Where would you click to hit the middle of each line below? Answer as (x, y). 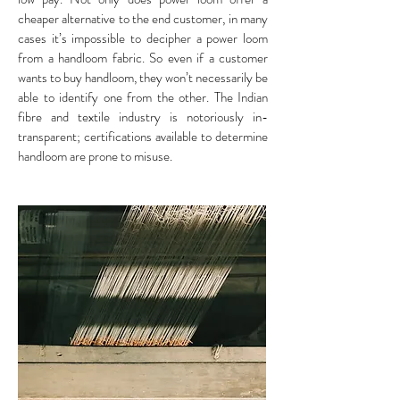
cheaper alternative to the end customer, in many (143, 18)
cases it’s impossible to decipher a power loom (143, 38)
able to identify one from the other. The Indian (143, 97)
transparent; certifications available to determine (143, 136)
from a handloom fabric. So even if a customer (143, 58)
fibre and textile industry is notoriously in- (143, 117)
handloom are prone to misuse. (95, 156)
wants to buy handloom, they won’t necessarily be (143, 77)
